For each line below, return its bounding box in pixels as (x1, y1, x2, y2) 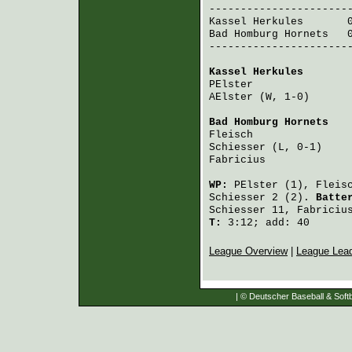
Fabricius (209, 154, 266, 166)
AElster (209, 91, 253, 103)
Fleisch (209, 129, 253, 141)
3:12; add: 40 (222, 217, 310, 229)
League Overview (209, 245, 288, 257)
